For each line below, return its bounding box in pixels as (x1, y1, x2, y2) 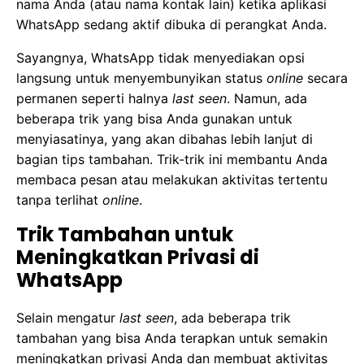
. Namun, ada (227, 90, 307, 107)
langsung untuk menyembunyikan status (16, 70, 266, 87)
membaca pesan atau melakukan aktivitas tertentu (16, 171, 327, 188)
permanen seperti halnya (16, 90, 172, 107)
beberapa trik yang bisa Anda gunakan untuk (16, 110, 292, 128)
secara (303, 70, 348, 87)
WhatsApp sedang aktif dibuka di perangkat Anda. (16, 16, 327, 33)
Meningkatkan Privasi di (16, 244, 259, 271)
